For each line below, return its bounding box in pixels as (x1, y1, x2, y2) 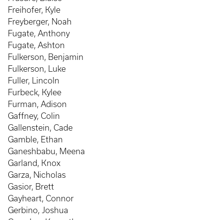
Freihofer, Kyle (8, 5, 60, 14)
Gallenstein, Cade (8, 123, 73, 132)
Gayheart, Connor (8, 194, 74, 203)
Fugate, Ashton (8, 41, 65, 50)
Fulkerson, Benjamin (8, 53, 83, 61)
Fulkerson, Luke (8, 64, 66, 73)
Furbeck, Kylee (8, 88, 61, 97)
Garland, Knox (8, 159, 60, 167)
